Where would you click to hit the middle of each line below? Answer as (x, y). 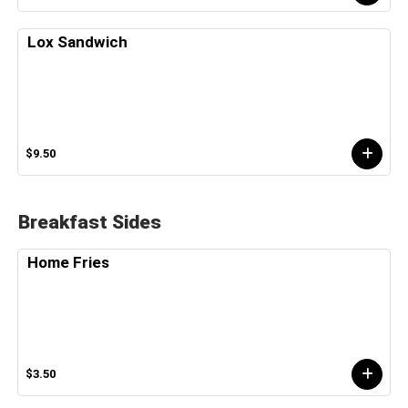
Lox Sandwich (77, 41)
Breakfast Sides (90, 221)
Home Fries (68, 262)
